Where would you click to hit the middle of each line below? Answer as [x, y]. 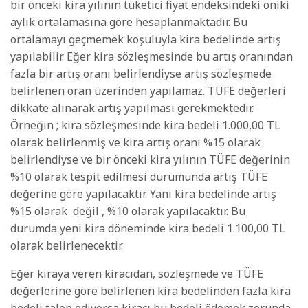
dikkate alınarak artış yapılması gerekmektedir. [132, 108]
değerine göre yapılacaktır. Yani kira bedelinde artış [143, 194]
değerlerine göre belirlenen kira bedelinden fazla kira [151, 291]
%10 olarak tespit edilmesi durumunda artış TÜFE [139, 177]
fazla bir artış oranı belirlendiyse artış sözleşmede [141, 74]
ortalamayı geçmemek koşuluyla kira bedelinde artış [146, 40]
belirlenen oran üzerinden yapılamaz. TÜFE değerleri [148, 91]
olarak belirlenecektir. [67, 246]
